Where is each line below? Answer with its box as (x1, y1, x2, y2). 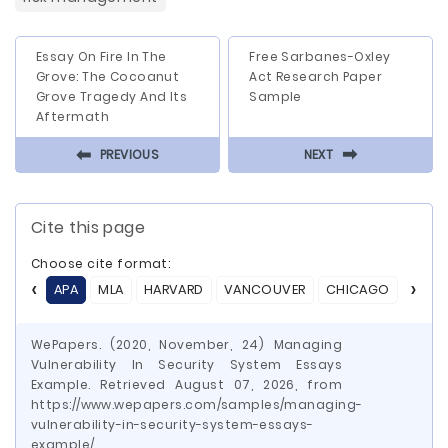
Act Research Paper (249, 68, 383, 85)
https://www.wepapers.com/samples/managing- (31, 396, 363, 413)
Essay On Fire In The (36, 48, 167, 65)
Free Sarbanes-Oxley (249, 48, 391, 65)
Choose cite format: (31, 255, 171, 272)
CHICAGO (325, 281, 390, 298)
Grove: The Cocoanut (36, 68, 180, 85)
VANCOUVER (223, 281, 306, 298)
